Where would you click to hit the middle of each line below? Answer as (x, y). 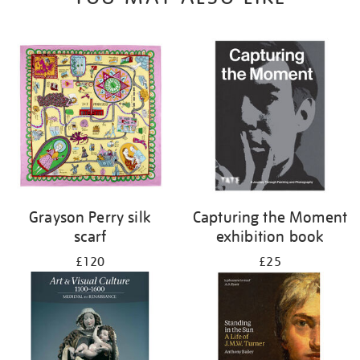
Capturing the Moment (270, 217)
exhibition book (270, 236)
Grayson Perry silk (90, 217)
